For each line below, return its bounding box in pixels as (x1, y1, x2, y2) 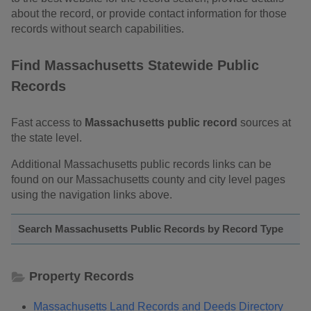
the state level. (11, 131, 82, 144)
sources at (237, 116, 291, 128)
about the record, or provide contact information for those (11, 7, 287, 19)
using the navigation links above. (11, 188, 172, 201)
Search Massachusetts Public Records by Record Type (18, 222, 283, 235)
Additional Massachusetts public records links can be (11, 158, 271, 170)
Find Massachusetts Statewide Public (11, 58, 259, 74)
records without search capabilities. (11, 22, 184, 35)
